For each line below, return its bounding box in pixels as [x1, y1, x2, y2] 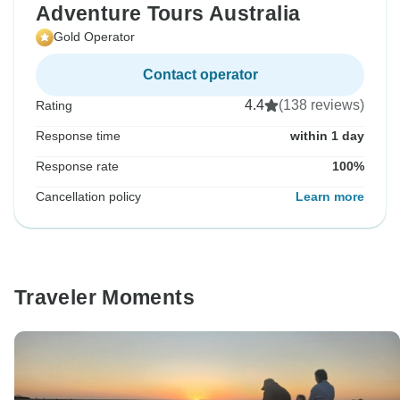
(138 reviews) [279, 97, 364, 113]
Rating [36, 98, 72, 113]
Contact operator [142, 67, 258, 83]
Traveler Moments [14, 286, 195, 310]
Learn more [296, 189, 364, 204]
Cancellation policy [36, 189, 141, 204]
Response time [36, 129, 121, 144]
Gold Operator [54, 29, 135, 45]
